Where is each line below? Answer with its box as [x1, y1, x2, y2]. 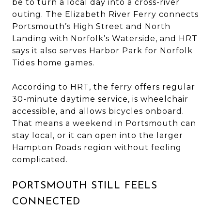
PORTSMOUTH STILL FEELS [12, 180, 157, 191]
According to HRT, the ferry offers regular [12, 82, 195, 92]
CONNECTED [12, 196, 80, 207]
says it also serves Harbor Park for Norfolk [12, 46, 193, 55]
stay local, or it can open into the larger [12, 130, 183, 140]
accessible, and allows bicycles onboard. [12, 106, 184, 116]
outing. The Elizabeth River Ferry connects [12, 9, 199, 19]
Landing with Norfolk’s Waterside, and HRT [12, 33, 198, 43]
